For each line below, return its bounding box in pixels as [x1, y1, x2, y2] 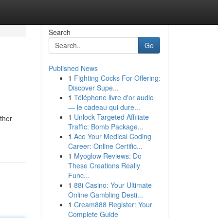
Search [48, 27, 71, 37]
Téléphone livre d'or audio [73, 92, 154, 102]
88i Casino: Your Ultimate [73, 180, 152, 190]
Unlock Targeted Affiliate [73, 112, 149, 122]
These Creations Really [68, 161, 140, 170]
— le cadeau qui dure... [68, 102, 140, 112]
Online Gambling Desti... [68, 190, 143, 200]
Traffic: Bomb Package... [68, 122, 144, 131]
